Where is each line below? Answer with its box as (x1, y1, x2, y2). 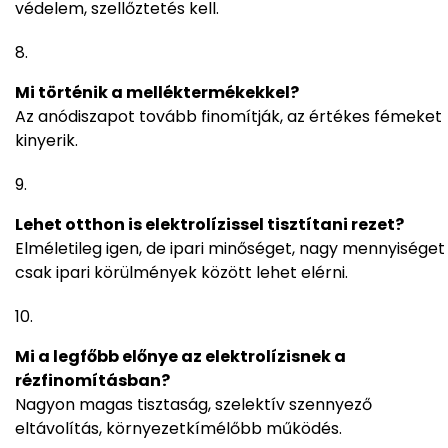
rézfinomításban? (15, 369, 170, 393)
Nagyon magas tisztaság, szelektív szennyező (15, 393, 372, 417)
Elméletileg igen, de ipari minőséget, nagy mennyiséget (15, 237, 445, 261)
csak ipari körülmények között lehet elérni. (15, 261, 348, 285)
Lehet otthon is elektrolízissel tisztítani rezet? (15, 213, 404, 237)
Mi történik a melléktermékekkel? (15, 81, 299, 105)
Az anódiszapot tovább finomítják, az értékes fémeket (15, 105, 442, 129)
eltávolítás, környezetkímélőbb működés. (15, 417, 342, 441)
